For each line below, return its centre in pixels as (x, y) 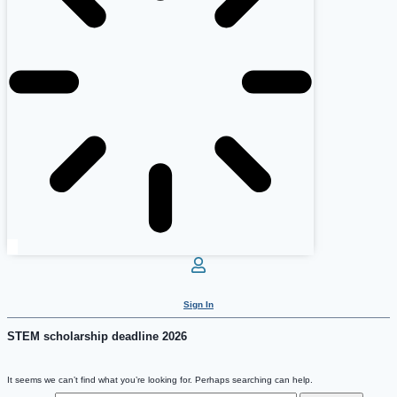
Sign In (198, 305)
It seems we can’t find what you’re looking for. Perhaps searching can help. (160, 380)
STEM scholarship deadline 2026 (97, 337)
